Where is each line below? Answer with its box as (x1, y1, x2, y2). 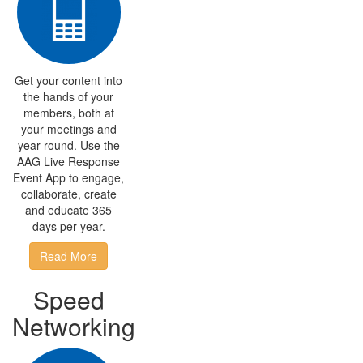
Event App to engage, (13, 169, 125, 186)
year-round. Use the (17, 137, 120, 153)
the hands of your (23, 88, 114, 105)
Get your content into (15, 72, 123, 88)
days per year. (32, 218, 105, 234)
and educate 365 (25, 202, 113, 218)
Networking (12, 309, 135, 344)
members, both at (23, 105, 114, 121)
